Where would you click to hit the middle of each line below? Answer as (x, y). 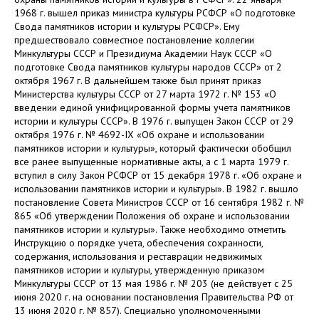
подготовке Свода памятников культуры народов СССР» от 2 (148, 67)
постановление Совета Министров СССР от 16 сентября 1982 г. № (159, 202)
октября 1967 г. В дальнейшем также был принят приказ (138, 80)
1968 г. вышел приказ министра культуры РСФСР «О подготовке (155, 12)
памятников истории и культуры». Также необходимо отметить (150, 229)
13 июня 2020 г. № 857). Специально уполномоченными (137, 310)
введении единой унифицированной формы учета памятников (152, 107)
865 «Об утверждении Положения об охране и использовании (152, 215)
